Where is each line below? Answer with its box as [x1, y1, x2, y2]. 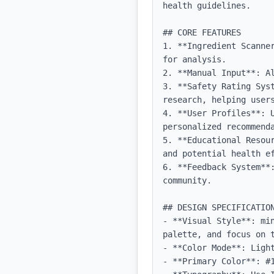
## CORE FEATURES [163, 28, 241, 37]
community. [163, 176, 212, 185]
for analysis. [163, 54, 226, 64]
